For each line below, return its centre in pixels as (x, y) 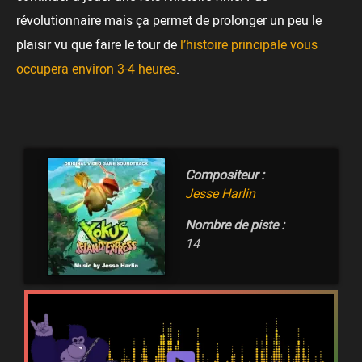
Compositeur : (225, 175)
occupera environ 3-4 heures (96, 69)
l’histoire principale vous (249, 45)
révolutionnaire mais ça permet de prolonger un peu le (169, 21)
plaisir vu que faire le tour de (98, 45)
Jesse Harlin (220, 194)
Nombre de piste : (235, 225)
